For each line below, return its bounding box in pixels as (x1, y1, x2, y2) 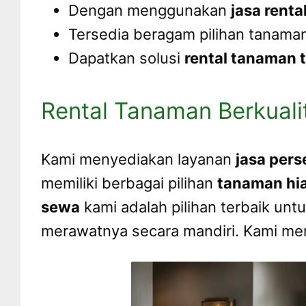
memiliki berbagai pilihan (41, 173, 217, 192)
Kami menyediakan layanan (41, 150, 236, 168)
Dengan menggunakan (68, 1, 231, 20)
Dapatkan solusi (68, 49, 184, 68)
